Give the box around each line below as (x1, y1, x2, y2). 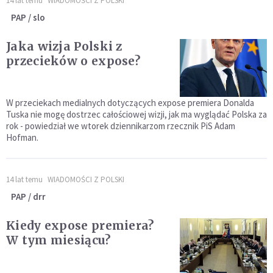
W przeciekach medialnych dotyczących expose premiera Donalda (6, 97, 254, 109)
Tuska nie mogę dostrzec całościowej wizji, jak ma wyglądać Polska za (6, 108, 267, 121)
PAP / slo (11, 12, 45, 24)
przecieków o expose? (6, 54, 140, 69)
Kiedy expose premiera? (6, 218, 154, 233)
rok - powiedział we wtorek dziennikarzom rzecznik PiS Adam (6, 120, 235, 132)
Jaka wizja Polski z (6, 39, 122, 54)
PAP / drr (11, 191, 46, 203)
